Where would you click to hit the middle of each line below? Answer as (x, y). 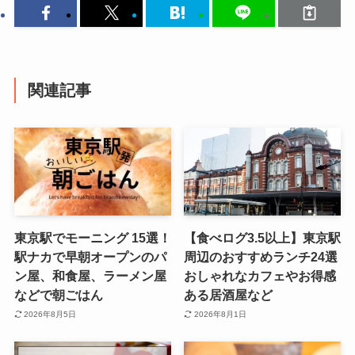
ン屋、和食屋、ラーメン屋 (90, 276)
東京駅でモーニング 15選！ (92, 238)
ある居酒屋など (229, 295)
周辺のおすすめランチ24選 (261, 257)
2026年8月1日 (220, 314)
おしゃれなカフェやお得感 (260, 276)
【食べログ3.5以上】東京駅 (263, 238)
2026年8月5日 (50, 314)
